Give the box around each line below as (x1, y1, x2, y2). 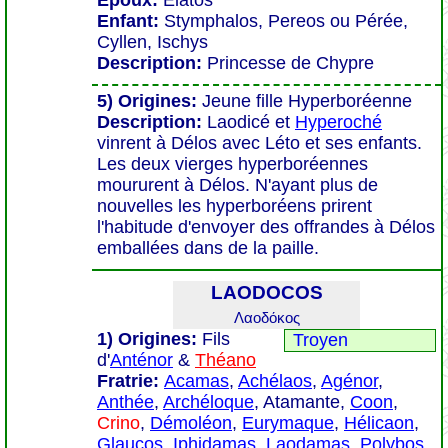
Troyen (293, 330, 348, 350)
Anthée (97, 392, 154, 412)
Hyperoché (295, 112, 382, 132)
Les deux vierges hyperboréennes (97, 154, 368, 174)
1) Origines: (97, 329, 197, 349)
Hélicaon (344, 413, 414, 433)
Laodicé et (207, 112, 295, 132)
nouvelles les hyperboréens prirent (97, 196, 372, 216)
